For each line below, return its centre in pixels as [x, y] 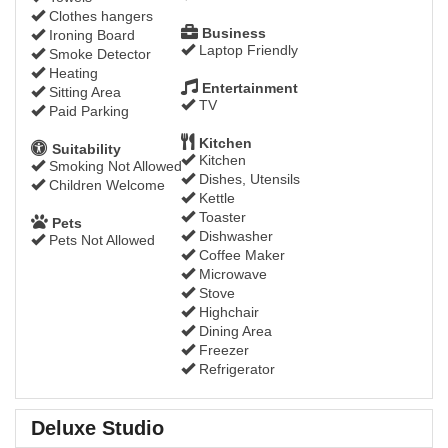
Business [232, 33]
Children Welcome [105, 185]
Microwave [231, 274]
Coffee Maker [240, 255]
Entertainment [248, 88]
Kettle [215, 198]
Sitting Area [83, 92]
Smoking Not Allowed [113, 166]
